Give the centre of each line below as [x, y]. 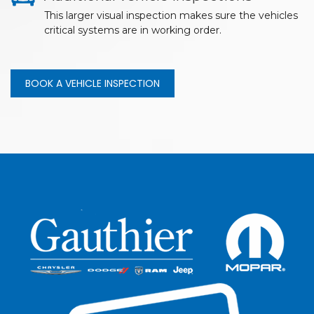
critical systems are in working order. [133, 30]
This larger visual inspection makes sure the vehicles [171, 15]
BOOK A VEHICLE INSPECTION [93, 83]
